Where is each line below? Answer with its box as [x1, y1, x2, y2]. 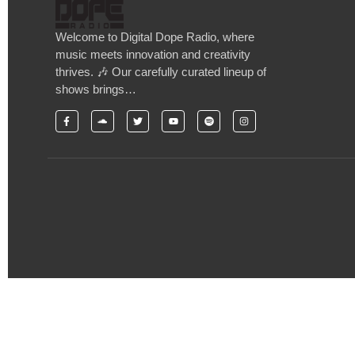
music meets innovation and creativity [55, 48, 250, 62]
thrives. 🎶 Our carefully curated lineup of [55, 65, 266, 79]
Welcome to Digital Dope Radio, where [55, 30, 254, 44]
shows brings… [55, 82, 136, 97]
